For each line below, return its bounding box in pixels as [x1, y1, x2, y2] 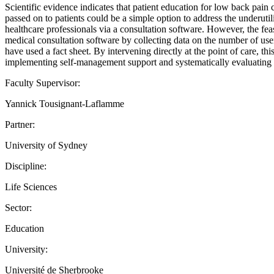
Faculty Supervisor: [5, 77, 80, 88]
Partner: [5, 119, 35, 130]
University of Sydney [5, 139, 87, 150]
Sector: [5, 202, 32, 213]
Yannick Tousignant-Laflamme [5, 98, 124, 109]
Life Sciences [5, 181, 57, 192]
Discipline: [5, 160, 46, 171]
